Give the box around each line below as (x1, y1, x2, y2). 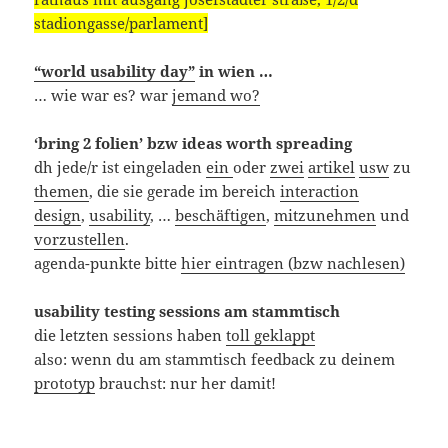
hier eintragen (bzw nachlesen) (181, 253, 406, 274)
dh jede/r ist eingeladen (34, 157, 207, 178)
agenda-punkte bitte (34, 253, 182, 274)
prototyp (34, 373, 96, 394)
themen (34, 181, 90, 202)
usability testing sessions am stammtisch (34, 301, 341, 322)
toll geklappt (226, 325, 316, 346)
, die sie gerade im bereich (89, 181, 281, 202)
